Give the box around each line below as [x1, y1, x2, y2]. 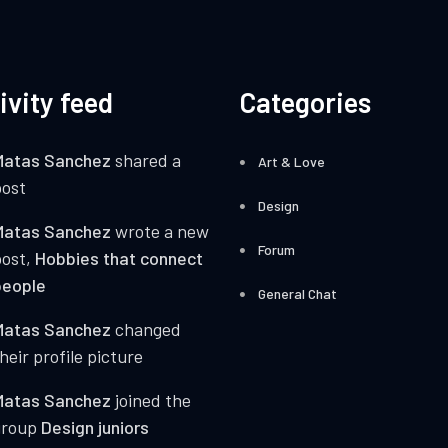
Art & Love [258, 153, 325, 171]
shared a [110, 149, 181, 172]
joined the [110, 389, 191, 412]
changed [110, 318, 181, 341]
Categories [239, 85, 371, 120]
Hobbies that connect [34, 247, 203, 270]
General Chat [258, 285, 337, 303]
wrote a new [110, 220, 209, 243]
